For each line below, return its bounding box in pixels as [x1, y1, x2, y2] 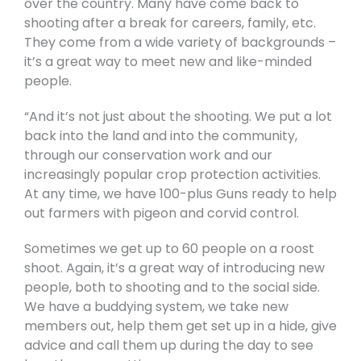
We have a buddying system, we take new [24, 297, 288, 316]
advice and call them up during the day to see [24, 335, 313, 355]
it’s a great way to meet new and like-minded [24, 52, 312, 71]
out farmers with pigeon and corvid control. [24, 203, 299, 222]
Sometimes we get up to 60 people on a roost [24, 239, 314, 258]
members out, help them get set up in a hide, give [24, 316, 337, 335]
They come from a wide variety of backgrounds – [24, 32, 336, 52]
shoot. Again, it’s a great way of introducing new [24, 258, 325, 277]
